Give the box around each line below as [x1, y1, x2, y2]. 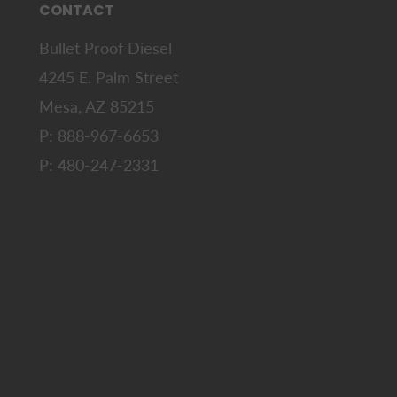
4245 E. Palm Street [39, 67, 178, 88]
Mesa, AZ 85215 [39, 97, 154, 117]
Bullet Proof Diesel [39, 38, 172, 58]
